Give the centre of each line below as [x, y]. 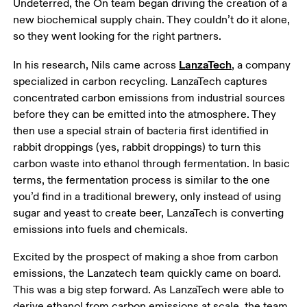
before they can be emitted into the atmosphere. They [146, 114]
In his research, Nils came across [96, 65]
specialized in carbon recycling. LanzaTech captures [142, 81]
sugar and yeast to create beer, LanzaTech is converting [150, 213]
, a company [263, 65]
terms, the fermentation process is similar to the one [143, 180]
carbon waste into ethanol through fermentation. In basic [153, 163]
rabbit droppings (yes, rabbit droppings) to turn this [139, 147]
